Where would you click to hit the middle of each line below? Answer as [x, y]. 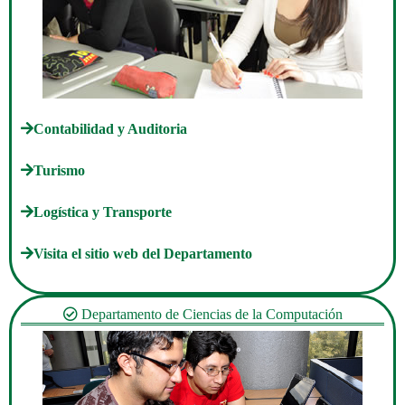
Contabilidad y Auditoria [110, 129]
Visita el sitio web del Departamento [143, 254]
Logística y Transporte [103, 212]
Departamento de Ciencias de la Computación [210, 314]
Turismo [59, 170]
